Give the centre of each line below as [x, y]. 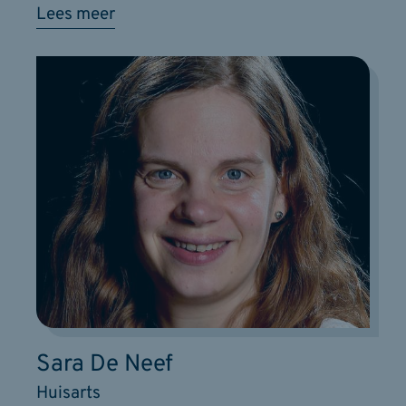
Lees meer [76, 14]
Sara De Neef [105, 364]
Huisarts [68, 393]
